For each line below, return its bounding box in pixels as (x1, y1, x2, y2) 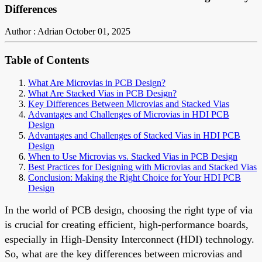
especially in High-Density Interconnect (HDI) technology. (5, 233, 254, 245)
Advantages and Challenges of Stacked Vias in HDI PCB (28, 130, 240, 140)
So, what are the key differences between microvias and (5, 247, 242, 260)
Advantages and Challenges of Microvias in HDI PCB (28, 109, 229, 119)
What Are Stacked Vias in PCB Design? (28, 88, 177, 98)
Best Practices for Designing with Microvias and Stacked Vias (28, 161, 257, 172)
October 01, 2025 (65, 26, 130, 37)
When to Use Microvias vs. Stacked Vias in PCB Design (28, 151, 237, 161)
